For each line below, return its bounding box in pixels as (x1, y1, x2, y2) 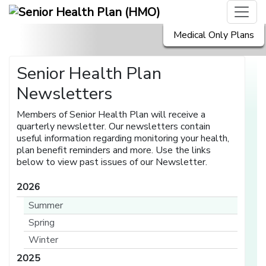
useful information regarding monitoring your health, (17, 132, 230, 145)
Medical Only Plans (173, 28, 254, 42)
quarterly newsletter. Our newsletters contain (17, 120, 211, 134)
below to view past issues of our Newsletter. (17, 156, 208, 169)
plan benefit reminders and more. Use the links (17, 144, 211, 157)
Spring (28, 216, 55, 230)
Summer (28, 199, 64, 213)
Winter (28, 233, 59, 247)
